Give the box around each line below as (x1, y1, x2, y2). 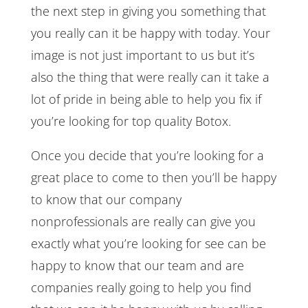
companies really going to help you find (30, 278, 252, 296)
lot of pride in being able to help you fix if (30, 90, 261, 107)
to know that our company (30, 190, 181, 208)
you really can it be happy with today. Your (30, 24, 270, 41)
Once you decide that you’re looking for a (30, 146, 264, 164)
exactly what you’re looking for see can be (30, 234, 266, 252)
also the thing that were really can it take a (30, 68, 269, 85)
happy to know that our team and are (30, 256, 244, 274)
